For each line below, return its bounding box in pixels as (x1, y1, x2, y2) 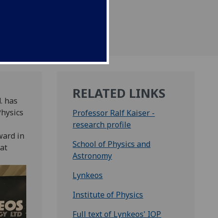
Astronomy (73, 150, 112, 162)
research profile (73, 119, 131, 130)
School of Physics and (73, 139, 151, 150)
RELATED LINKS (73, 85, 166, 102)
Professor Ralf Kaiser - (73, 108, 155, 119)
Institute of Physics (73, 189, 144, 200)
